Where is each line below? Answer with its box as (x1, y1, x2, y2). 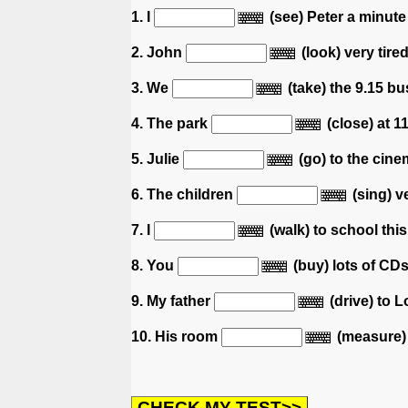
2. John (131, 44, 186, 60)
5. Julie (131, 150, 183, 167)
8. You (131, 257, 178, 273)
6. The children (131, 186, 237, 202)
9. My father (131, 292, 214, 309)
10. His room (131, 328, 221, 344)
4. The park (131, 115, 211, 131)
